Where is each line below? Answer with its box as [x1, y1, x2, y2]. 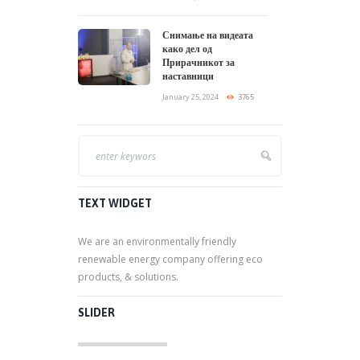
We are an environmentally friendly [78, 235, 236, 249]
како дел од [162, 43, 212, 55]
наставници [162, 71, 214, 83]
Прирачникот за [162, 57, 235, 69]
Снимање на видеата [162, 30, 253, 42]
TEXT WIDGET [78, 197, 152, 211]
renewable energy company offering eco [78, 252, 263, 267]
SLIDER [78, 306, 115, 320]
